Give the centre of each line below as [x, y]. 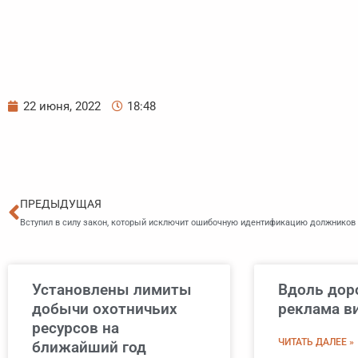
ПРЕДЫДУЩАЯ [61, 204]
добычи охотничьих [105, 309]
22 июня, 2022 [62, 107]
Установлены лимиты [112, 290]
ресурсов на [76, 328]
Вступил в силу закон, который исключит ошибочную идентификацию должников [188, 223]
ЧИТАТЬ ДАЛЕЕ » [316, 342]
